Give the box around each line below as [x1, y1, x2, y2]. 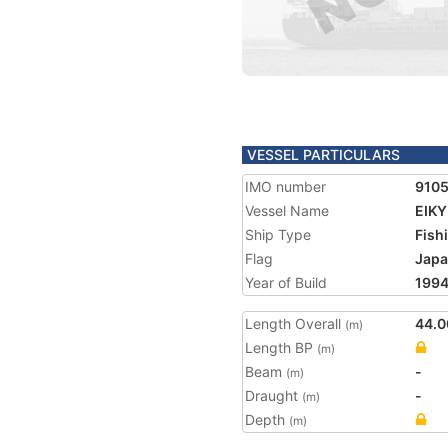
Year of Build [245, 274, 327, 291]
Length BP [245, 339, 317, 356]
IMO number [245, 178, 326, 195]
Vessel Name [245, 202, 329, 219]
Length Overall [245, 315, 345, 332]
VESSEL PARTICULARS [247, 146, 400, 163]
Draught [245, 387, 302, 404]
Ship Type [245, 226, 311, 243]
